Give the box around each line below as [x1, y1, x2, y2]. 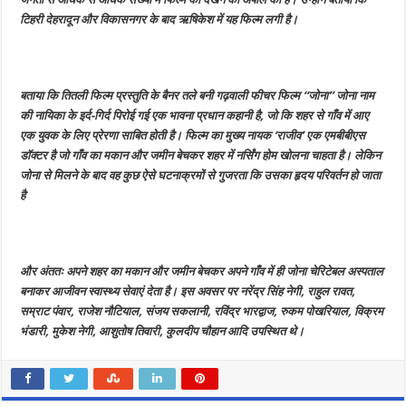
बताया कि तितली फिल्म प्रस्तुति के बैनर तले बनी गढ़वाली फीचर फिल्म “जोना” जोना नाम [20, 89, 375, 102]
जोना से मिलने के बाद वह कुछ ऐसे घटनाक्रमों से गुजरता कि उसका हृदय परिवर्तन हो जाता [20, 169, 382, 182]
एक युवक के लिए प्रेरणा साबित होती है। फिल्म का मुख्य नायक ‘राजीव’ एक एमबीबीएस [20, 129, 366, 142]
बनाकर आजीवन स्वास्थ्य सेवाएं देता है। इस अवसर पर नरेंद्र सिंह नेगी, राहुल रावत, [20, 285, 356, 298]
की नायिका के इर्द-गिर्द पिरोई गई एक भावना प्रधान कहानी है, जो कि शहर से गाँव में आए [20, 109, 370, 122]
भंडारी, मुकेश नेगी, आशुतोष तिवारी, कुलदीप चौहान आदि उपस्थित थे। [20, 324, 305, 338]
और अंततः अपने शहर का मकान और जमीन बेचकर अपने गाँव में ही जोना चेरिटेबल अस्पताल [20, 265, 384, 278]
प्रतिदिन [304, 2, 333, 14]
